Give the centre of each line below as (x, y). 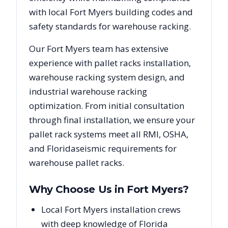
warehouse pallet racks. (77, 163)
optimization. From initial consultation (107, 106)
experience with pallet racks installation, (110, 63)
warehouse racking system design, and (107, 77)
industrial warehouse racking (88, 91)
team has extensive (129, 49)
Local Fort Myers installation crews (111, 209)
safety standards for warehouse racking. (110, 26)
